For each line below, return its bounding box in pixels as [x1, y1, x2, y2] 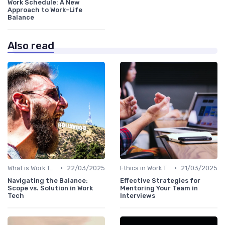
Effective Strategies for [120, 177, 200, 185]
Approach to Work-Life [8, 6, 82, 14]
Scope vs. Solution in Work [8, 184, 93, 192]
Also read [8, 40, 54, 52]
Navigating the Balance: [8, 177, 88, 185]
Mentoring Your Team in [120, 184, 198, 192]
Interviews [120, 192, 155, 200]
